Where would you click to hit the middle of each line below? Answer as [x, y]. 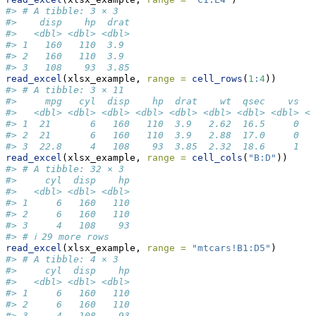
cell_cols [217, 158]
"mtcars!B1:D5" [231, 248]
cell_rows [217, 79]
